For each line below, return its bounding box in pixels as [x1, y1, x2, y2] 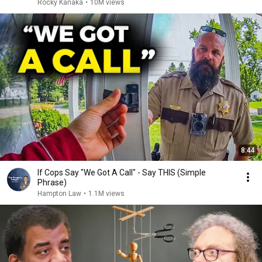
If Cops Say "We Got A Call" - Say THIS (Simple [37, 168, 206, 177]
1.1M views [88, 189, 125, 198]
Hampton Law [37, 189, 81, 198]
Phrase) [37, 178, 67, 187]
